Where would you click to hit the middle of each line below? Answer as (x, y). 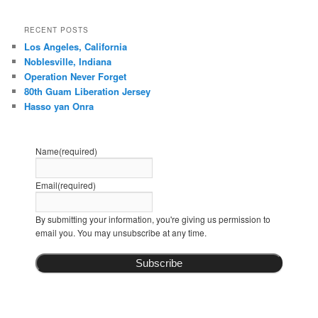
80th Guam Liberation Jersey (88, 92)
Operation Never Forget (76, 77)
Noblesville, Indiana (68, 62)
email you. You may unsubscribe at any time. (121, 232)
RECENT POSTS (57, 30)
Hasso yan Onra (59, 106)
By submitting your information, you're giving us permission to (153, 219)
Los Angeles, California (76, 47)
